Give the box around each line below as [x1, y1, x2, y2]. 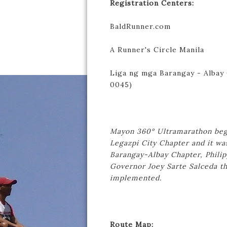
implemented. [110, 173, 162, 182]
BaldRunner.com [110, 22, 171, 31]
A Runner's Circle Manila [110, 45, 204, 54]
